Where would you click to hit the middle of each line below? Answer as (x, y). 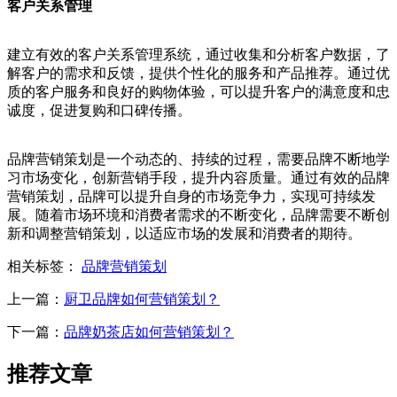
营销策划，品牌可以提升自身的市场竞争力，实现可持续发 (191, 197)
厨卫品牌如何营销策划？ (142, 300)
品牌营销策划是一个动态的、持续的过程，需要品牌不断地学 (198, 160)
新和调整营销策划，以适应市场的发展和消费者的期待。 (184, 234)
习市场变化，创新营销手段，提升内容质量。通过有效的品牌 (198, 178)
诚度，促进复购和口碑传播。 (99, 111)
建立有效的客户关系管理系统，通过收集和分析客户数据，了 (198, 55)
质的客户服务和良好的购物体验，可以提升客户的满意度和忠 (198, 92)
